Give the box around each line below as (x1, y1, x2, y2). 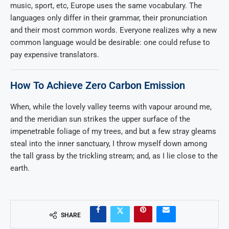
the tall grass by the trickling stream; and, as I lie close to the (10, 151, 218, 161)
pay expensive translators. (10, 50, 99, 60)
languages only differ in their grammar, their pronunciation (10, 13, 207, 23)
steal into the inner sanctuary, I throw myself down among (10, 139, 207, 149)
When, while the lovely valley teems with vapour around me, (10, 102, 212, 112)
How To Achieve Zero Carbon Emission (10, 79, 185, 92)
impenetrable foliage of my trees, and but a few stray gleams (10, 127, 216, 136)
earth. (10, 164, 30, 173)
